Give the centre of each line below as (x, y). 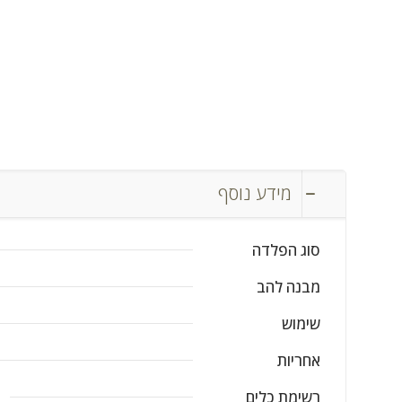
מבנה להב (288, 287)
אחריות (299, 360)
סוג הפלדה (286, 250)
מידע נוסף (255, 193)
